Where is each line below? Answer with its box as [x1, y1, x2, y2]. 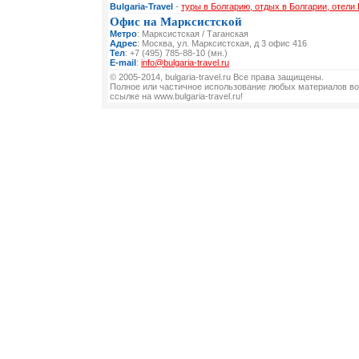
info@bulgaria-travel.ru [141, 58, 229, 67]
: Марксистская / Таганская [137, 29, 248, 38]
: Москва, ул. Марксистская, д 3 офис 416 [137, 38, 307, 48]
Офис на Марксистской [110, 15, 242, 28]
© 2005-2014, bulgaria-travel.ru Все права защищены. [110, 72, 324, 82]
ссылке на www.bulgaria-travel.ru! [110, 91, 243, 101]
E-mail [110, 58, 136, 67]
